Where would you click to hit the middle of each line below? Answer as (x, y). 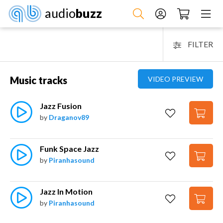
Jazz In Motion (66, 191)
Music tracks (39, 80)
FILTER (200, 44)
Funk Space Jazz (69, 149)
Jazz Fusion (61, 106)
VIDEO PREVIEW (175, 79)
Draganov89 (69, 117)
